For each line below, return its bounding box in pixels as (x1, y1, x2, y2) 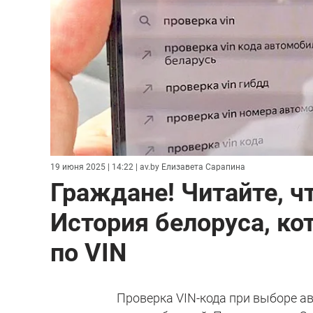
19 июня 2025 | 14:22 (50, 161, 133, 172)
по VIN (50, 238, 126, 268)
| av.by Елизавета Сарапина (133, 161, 245, 172)
